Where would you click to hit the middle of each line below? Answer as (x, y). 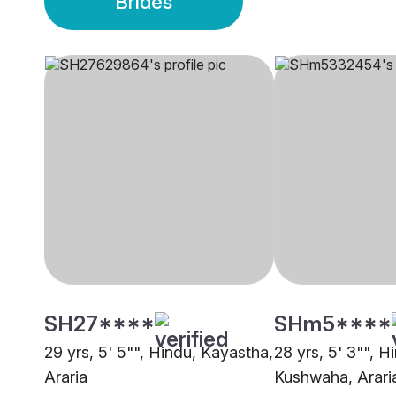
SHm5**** (333, 324)
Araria (66, 377)
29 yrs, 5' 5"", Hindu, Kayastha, (159, 353)
